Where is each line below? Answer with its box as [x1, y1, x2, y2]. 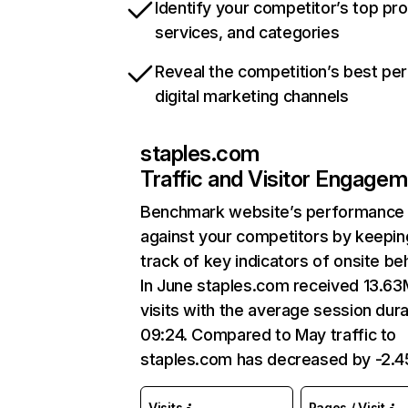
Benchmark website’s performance [140, 202, 404, 221]
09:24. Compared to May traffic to [140, 325, 397, 344]
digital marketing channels [155, 87, 349, 106]
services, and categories [155, 23, 340, 42]
